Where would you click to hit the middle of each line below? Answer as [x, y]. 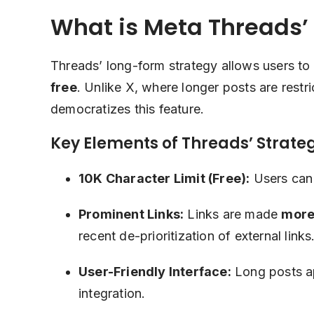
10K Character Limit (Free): [164, 178]
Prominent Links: [131, 214]
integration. [112, 293]
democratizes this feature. [128, 109]
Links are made [233, 214]
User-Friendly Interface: [155, 272]
